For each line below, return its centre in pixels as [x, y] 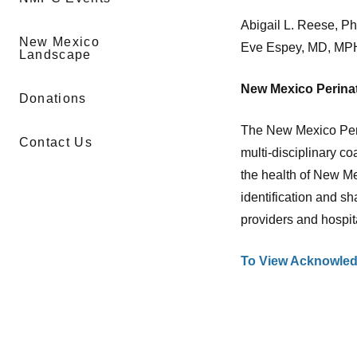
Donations [53, 98]
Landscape [55, 54]
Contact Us [56, 142]
